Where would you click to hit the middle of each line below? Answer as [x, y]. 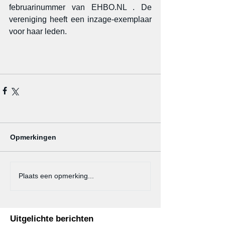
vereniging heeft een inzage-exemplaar [80, 19]
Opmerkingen [33, 137]
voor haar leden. [38, 31]
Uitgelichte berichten [52, 218]
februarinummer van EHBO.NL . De [80, 7]
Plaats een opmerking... [56, 176]
